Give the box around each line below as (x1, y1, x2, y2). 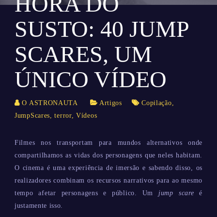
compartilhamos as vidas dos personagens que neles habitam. (15, 152, 202, 159)
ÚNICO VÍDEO (15, 66, 167, 92)
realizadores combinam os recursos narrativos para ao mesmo (15, 177, 202, 184)
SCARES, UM (15, 41, 152, 67)
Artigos (99, 99, 122, 107)
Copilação (141, 99, 172, 107)
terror (54, 112, 72, 119)
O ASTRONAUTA (22, 99, 78, 107)
